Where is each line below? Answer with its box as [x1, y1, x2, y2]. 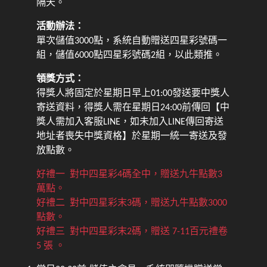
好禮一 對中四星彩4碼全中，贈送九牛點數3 [36, 170, 223, 180]
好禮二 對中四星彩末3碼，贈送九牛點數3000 [36, 198, 228, 209]
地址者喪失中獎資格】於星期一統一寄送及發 [36, 132, 228, 142]
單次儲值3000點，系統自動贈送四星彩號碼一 [36, 36, 228, 46]
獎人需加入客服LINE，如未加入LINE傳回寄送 [36, 117, 224, 128]
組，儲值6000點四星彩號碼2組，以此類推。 [36, 51, 223, 61]
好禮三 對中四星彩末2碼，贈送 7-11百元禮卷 [36, 227, 228, 237]
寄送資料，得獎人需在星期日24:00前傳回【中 [36, 103, 230, 113]
